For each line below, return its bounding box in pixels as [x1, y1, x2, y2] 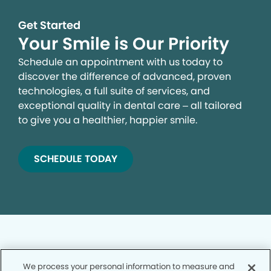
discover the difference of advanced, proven [18, 69, 231, 83]
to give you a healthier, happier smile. [18, 113, 197, 127]
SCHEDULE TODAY [34, 151, 117, 166]
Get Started [18, 17, 80, 33]
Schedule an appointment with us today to [18, 54, 223, 69]
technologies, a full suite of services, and [18, 83, 210, 98]
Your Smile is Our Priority [18, 31, 233, 56]
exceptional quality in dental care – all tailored [18, 98, 242, 113]
